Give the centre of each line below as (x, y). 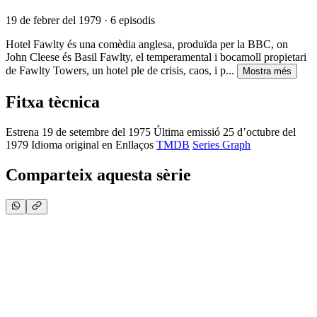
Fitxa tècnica (53, 102)
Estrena (22, 132)
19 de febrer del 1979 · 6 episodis (80, 20)
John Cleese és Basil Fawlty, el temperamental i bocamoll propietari (156, 57)
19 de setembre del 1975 (96, 132)
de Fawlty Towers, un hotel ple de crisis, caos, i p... (120, 70)
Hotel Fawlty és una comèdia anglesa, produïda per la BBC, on (147, 44)
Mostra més (267, 71)
